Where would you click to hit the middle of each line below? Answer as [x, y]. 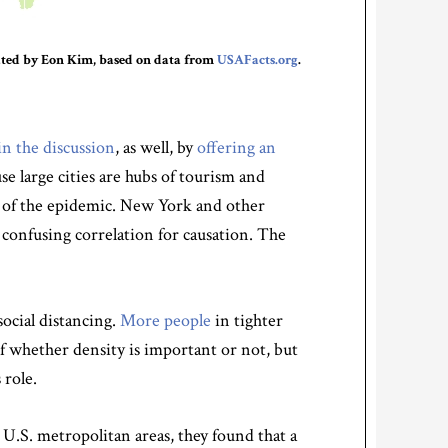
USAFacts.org [257, 60]
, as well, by [156, 147]
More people [165, 320]
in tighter [247, 320]
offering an [236, 147]
